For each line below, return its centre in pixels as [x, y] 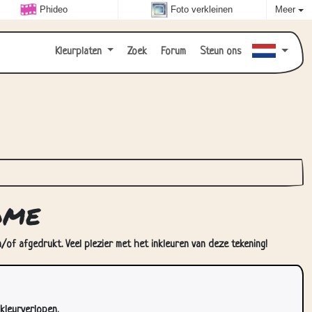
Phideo [53, 10]
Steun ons [219, 52]
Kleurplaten [79, 52]
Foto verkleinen [202, 10]
